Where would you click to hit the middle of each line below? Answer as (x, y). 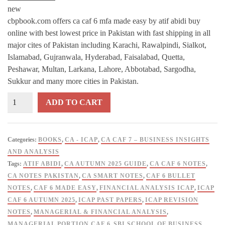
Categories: (23, 140)
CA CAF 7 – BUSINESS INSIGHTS (155, 140)
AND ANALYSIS (33, 152)
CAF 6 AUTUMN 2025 (41, 200)
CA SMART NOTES (113, 176)
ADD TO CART (74, 102)
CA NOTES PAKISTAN (43, 176)
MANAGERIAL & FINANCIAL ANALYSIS (100, 212)
